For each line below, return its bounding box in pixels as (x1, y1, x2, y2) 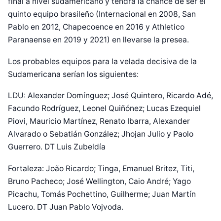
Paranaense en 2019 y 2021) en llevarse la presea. (8, 35, 189, 44)
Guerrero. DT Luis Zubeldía (8, 142, 106, 152)
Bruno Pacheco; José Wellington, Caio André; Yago (8, 176, 191, 186)
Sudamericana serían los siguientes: (8, 69, 139, 79)
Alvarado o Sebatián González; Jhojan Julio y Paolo (8, 129, 193, 139)
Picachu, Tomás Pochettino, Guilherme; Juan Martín (8, 189, 196, 199)
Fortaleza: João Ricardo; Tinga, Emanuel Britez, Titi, (8, 163, 194, 173)
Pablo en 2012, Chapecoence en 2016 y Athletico (8, 22, 184, 32)
